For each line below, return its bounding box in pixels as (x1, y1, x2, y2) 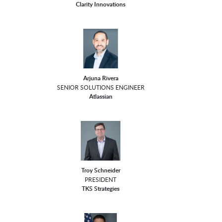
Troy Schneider (81, 166, 120, 175)
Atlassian (89, 92, 112, 101)
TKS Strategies (82, 184, 120, 193)
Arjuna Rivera (83, 74, 118, 83)
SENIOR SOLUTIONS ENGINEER (56, 83, 145, 92)
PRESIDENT (85, 175, 117, 184)
